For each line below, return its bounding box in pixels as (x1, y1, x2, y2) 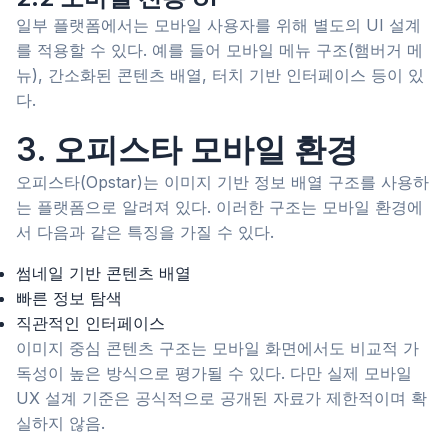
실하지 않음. (16, 413, 105, 434)
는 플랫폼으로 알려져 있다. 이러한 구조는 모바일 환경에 (16, 197, 423, 218)
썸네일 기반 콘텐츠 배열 (16, 263, 191, 284)
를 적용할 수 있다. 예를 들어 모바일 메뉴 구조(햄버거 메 (16, 40, 423, 61)
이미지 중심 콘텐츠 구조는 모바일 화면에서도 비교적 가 (16, 338, 419, 359)
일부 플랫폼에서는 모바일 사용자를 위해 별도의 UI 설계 (16, 15, 421, 36)
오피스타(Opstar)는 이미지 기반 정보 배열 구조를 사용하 (16, 172, 429, 193)
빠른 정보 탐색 (16, 288, 122, 309)
